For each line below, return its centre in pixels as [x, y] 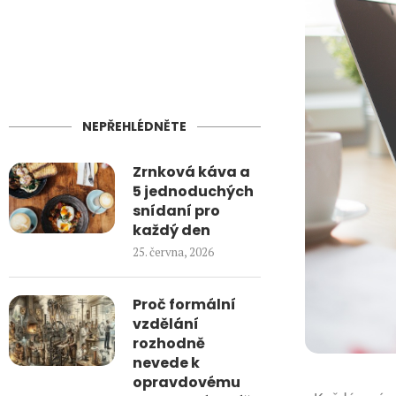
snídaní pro [176, 211]
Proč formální [184, 305]
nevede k [166, 363]
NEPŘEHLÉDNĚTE [135, 126]
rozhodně [169, 343]
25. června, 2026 [173, 252]
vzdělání [166, 324]
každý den [171, 230]
